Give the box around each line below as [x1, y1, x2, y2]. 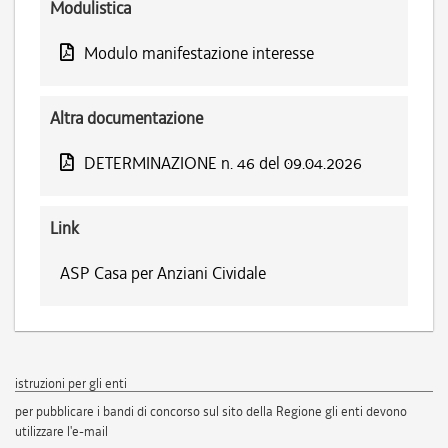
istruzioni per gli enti [15, 375, 127, 392]
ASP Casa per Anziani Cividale [60, 262, 266, 284]
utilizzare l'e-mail [15, 423, 108, 440]
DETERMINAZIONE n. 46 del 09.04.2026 [84, 152, 362, 174]
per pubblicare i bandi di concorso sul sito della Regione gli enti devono [15, 403, 407, 420]
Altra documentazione [50, 107, 203, 129]
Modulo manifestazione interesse [84, 42, 314, 64]
